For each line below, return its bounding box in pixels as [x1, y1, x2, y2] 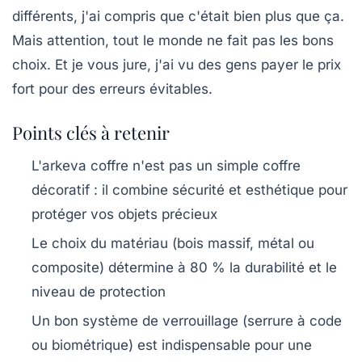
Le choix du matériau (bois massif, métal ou [32, 234, 314, 251]
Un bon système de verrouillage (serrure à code [32, 312, 342, 329]
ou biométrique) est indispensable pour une [32, 336, 312, 353]
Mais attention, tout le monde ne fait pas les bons [12, 32, 334, 48]
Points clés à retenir [12, 120, 170, 145]
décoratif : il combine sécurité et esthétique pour [32, 181, 347, 198]
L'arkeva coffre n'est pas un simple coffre [32, 157, 301, 174]
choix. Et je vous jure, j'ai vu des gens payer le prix [12, 56, 341, 73]
